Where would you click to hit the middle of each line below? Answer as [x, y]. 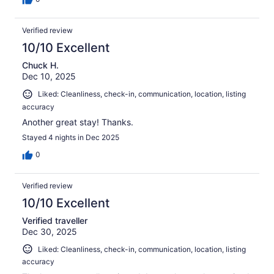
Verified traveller [55, 220]
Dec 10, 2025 [49, 76]
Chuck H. [40, 65]
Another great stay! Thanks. [78, 122]
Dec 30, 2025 [50, 231]
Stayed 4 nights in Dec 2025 [71, 137]
